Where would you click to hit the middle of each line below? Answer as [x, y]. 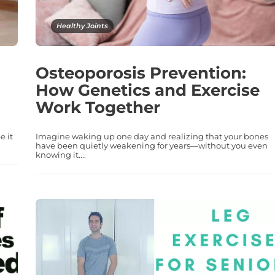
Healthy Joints [82, 25]
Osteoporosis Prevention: [141, 73]
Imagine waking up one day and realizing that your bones [152, 136]
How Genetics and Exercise [147, 90]
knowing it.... [60, 154]
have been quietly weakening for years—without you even [151, 145]
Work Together [98, 107]
